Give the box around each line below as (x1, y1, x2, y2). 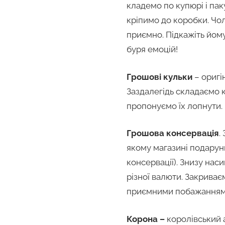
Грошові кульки (127, 71, 192, 82)
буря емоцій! (127, 44, 178, 55)
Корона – (127, 213, 165, 224)
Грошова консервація (127, 128, 219, 139)
